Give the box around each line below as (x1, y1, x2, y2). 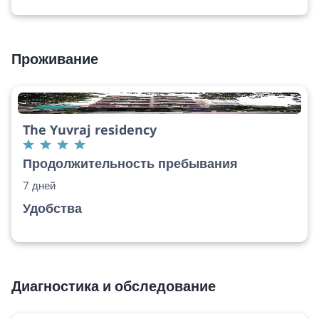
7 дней (23, 177, 56, 192)
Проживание (11, 48, 98, 68)
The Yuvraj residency (23, 120, 157, 138)
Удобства (23, 199, 82, 216)
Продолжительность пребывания (23, 154, 238, 172)
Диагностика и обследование (11, 276, 216, 296)
